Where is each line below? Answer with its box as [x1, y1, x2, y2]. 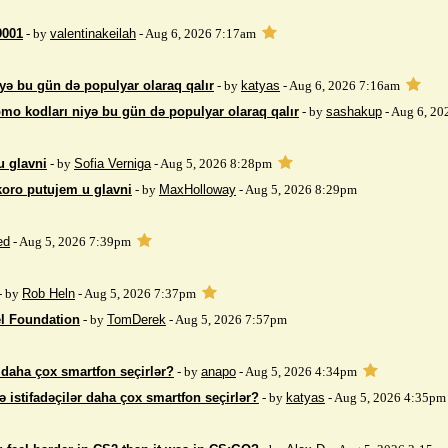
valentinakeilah [50, 26, 136, 41]
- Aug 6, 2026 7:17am [136, 26, 256, 41]
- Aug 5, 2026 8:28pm [151, 156, 272, 171]
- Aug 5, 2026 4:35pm [324, 390, 446, 405]
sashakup [325, 104, 382, 119]
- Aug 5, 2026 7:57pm [165, 312, 287, 327]
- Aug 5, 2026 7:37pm [75, 286, 196, 301]
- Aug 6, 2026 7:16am [280, 78, 400, 93]
